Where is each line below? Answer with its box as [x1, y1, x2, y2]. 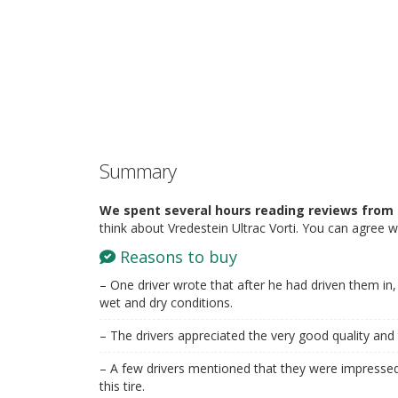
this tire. [99, 378, 145, 394]
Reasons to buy [115, 246, 237, 267]
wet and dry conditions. [99, 294, 233, 311]
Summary [99, 157, 176, 184]
